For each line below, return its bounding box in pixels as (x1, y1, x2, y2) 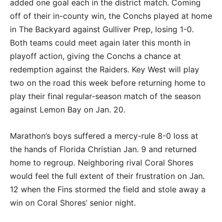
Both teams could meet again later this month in (10, 38, 190, 48)
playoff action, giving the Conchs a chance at (10, 51, 181, 61)
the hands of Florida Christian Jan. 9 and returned (10, 144, 197, 155)
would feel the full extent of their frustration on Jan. (10, 171, 205, 181)
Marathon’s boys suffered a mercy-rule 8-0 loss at (10, 131, 198, 141)
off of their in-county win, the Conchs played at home (10, 11, 212, 21)
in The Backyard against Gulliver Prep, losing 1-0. (10, 24, 194, 35)
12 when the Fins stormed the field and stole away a (10, 184, 206, 195)
